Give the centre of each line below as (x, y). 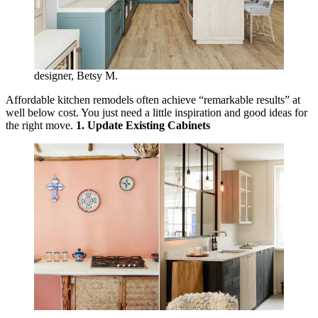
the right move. (41, 126)
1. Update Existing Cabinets (143, 126)
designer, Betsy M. (76, 76)
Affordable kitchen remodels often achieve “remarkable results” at (153, 100)
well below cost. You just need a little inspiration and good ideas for (157, 113)
